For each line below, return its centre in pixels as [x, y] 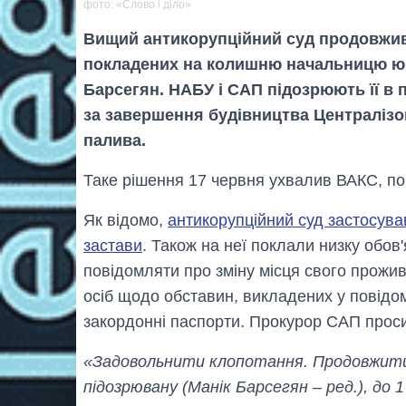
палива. [115, 141]
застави [113, 246]
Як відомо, [126, 221]
